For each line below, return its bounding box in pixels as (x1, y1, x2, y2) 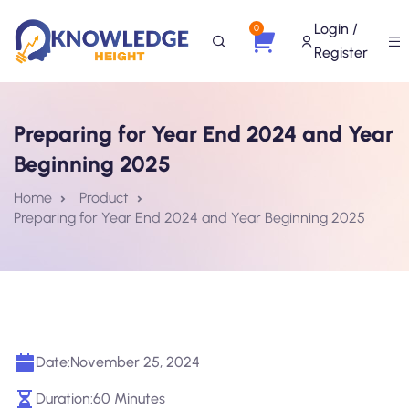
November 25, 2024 (70, 353, 200, 371)
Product (79, 189, 129, 206)
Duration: (36, 390, 93, 407)
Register (314, 44, 368, 61)
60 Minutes (93, 390, 165, 407)
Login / (314, 20, 358, 37)
